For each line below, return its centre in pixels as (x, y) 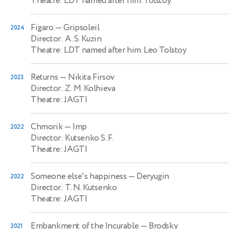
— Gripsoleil (76, 27)
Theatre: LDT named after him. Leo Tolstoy (109, 50)
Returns (44, 77)
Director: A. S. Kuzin (66, 39)
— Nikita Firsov (86, 77)
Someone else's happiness (79, 176)
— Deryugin (148, 176)
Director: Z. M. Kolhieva (73, 88)
